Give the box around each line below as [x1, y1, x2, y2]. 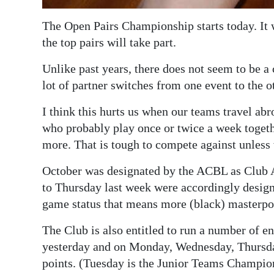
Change [20, 119, 54, 132]
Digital [20, 12, 49, 26]
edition [20, 29, 52, 43]
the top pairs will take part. [42, 35, 176, 50]
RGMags [20, 57, 57, 70]
